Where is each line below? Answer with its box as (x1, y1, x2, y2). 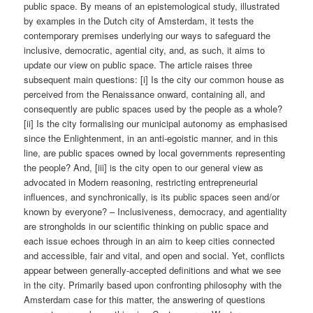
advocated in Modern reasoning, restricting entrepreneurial (24, 175, 259, 189)
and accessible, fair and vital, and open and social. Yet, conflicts (24, 249, 286, 263)
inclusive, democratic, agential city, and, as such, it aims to (24, 43, 265, 57)
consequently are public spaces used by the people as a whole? (24, 102, 283, 116)
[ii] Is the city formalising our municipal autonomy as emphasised (24, 117, 288, 131)
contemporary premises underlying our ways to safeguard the (24, 29, 271, 43)
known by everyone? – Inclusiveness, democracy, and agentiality (24, 205, 288, 219)
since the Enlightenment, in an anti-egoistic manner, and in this (24, 131, 279, 145)
